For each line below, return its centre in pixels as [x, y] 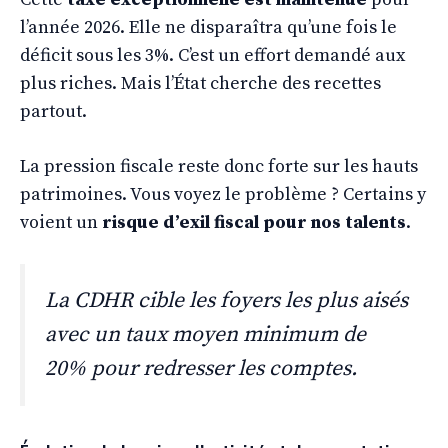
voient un [61, 222]
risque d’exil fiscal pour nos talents [254, 222]
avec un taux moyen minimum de [205, 334]
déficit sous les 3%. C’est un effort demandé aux [212, 55]
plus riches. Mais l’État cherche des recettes [200, 83]
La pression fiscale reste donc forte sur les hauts [219, 166]
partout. [53, 111]
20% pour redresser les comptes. [201, 368]
